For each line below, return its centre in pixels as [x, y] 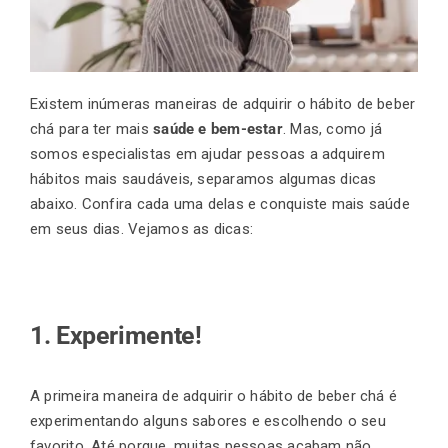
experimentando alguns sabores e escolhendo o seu [208, 420]
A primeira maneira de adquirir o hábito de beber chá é [214, 395]
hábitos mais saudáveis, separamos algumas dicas [203, 179]
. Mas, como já [332, 129]
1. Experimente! [116, 335]
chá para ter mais [92, 129]
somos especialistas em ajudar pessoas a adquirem [207, 154]
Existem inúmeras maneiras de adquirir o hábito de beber [223, 104]
